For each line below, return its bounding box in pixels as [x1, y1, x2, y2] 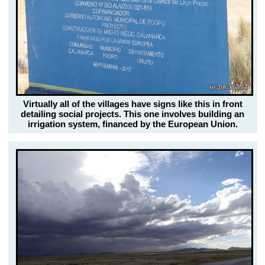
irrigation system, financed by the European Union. [27, 118, 238, 129]
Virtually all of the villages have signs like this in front [22, 98, 243, 109]
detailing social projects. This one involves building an [21, 108, 244, 119]
